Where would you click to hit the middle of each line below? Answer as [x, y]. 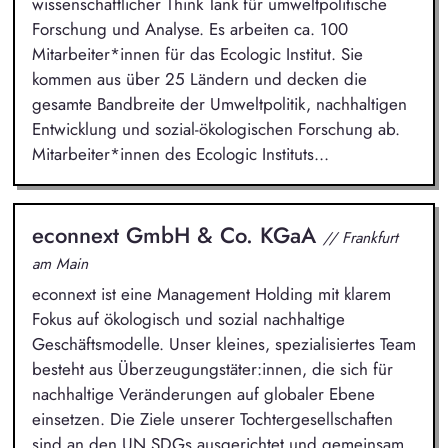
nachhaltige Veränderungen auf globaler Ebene [203, 394]
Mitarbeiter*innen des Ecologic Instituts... [180, 153]
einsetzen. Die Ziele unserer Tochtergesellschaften [212, 419]
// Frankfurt [360, 237]
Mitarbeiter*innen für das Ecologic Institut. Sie [197, 53]
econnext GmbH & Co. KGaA [177, 234]
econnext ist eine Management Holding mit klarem [211, 294]
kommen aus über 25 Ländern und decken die [199, 78]
